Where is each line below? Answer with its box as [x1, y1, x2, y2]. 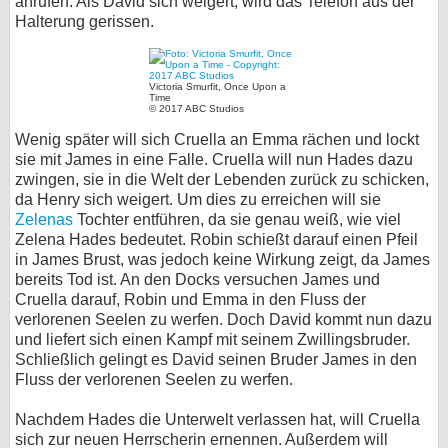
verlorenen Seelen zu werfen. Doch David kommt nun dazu [15, 311, 432, 328]
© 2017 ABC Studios [149, 103, 244, 114]
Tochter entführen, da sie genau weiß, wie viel [73, 211, 401, 228]
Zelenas [15, 211, 73, 228]
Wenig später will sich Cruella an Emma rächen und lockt [15, 131, 419, 148]
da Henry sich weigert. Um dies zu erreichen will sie [15, 191, 381, 208]
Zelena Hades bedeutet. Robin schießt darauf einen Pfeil [15, 231, 418, 248]
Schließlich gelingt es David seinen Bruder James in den [15, 351, 417, 368]
